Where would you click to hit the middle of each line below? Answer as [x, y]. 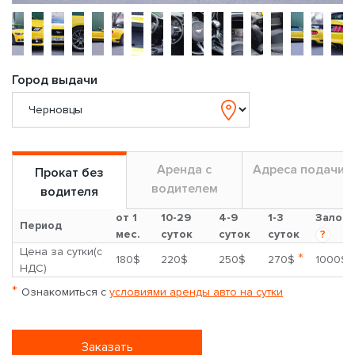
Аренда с [184, 169]
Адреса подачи [299, 169]
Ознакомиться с [65, 292]
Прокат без [70, 172]
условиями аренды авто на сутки [196, 292]
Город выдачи [55, 80]
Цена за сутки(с [61, 251]
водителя [70, 191]
